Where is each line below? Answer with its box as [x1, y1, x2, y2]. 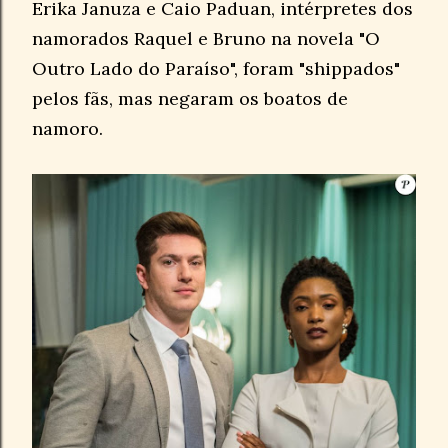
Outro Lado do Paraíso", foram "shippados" [32, 56, 400, 80]
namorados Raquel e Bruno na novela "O [32, 26, 380, 50]
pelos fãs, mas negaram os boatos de [32, 86, 348, 110]
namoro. [32, 116, 108, 140]
